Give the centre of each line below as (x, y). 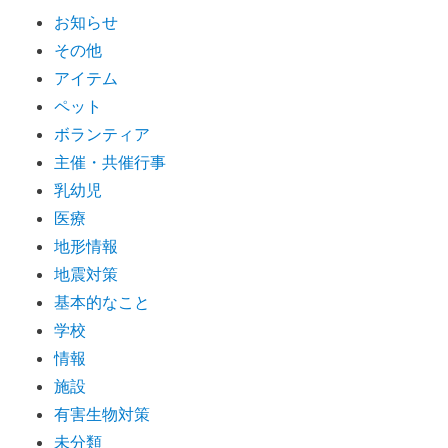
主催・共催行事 (110, 162)
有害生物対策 (102, 414)
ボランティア (102, 134)
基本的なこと (102, 302)
